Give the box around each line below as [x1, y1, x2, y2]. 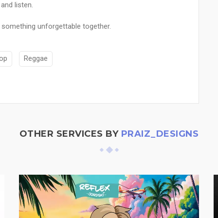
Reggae [24, 54, 48, 63]
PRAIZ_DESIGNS [121, 128, 199, 139]
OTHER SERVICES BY [19, 128, 121, 139]
